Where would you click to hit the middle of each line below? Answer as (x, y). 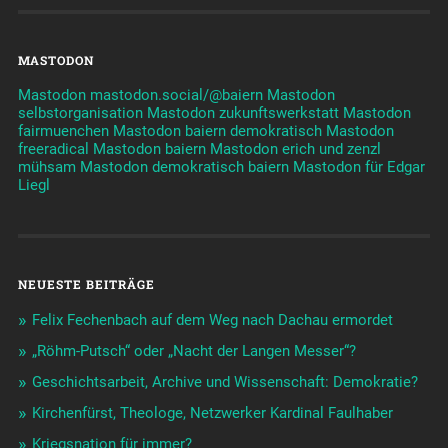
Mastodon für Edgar (358, 167)
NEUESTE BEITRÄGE (86, 284)
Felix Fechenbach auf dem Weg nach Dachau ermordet (212, 320)
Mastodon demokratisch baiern (184, 167)
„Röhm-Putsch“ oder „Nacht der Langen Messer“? (193, 351)
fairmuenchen (63, 131)
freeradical (55, 149)
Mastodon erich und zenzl (295, 149)
